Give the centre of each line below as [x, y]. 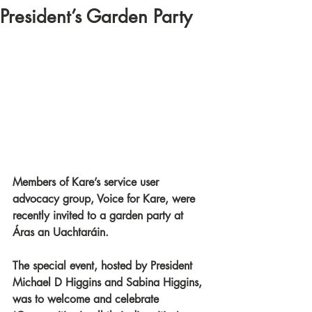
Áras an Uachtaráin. [62, 232]
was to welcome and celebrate [87, 299]
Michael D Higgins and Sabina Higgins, [109, 282]
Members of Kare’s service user [87, 182]
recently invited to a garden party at [100, 215]
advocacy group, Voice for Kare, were [106, 198]
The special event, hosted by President [104, 265]
